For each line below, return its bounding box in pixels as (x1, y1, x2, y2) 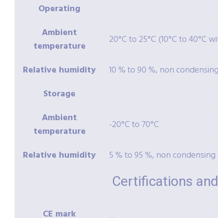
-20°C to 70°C (109, 118, 159, 132)
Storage (43, 87, 75, 102)
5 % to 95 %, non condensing (109, 148, 216, 163)
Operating (38, 2, 80, 17)
